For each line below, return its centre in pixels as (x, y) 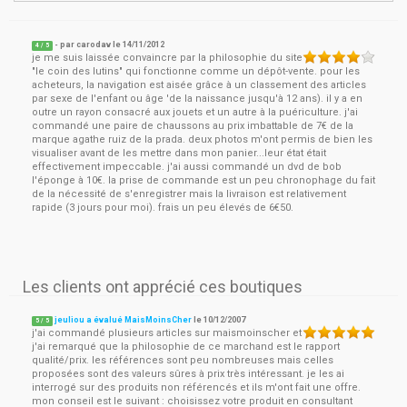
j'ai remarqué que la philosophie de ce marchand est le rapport (186, 347)
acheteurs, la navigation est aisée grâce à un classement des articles (199, 85)
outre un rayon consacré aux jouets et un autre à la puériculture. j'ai (195, 112)
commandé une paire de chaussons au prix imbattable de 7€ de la (193, 126)
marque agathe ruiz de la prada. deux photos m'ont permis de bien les (202, 139)
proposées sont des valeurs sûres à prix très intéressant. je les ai (188, 374)
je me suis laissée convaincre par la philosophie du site (167, 58)
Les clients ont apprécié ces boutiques (163, 287)
